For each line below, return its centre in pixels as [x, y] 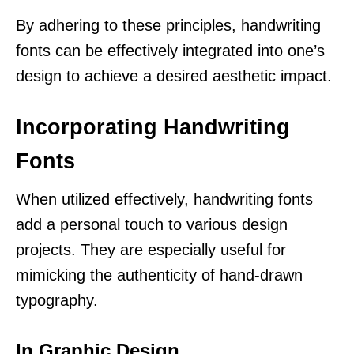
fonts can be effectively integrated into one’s [170, 50]
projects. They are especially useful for [151, 249]
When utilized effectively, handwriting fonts [164, 199]
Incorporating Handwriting [153, 127]
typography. [57, 300]
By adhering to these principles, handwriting [168, 25]
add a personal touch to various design [152, 224]
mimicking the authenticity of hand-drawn [159, 275]
